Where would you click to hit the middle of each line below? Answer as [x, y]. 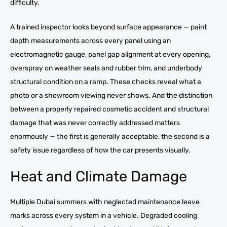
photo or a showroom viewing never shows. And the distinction [111, 95]
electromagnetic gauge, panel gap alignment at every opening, [110, 54]
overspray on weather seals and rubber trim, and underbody [106, 68]
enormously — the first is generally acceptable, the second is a [110, 136]
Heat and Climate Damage [99, 176]
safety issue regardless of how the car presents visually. [100, 150]
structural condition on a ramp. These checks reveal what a [106, 82]
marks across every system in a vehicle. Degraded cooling [104, 215]
